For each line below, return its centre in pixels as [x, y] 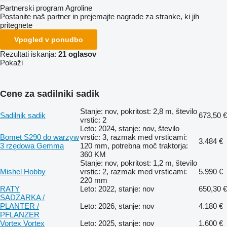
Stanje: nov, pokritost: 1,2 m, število [139, 163]
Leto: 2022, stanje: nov [117, 188]
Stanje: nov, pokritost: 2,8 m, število [139, 111]
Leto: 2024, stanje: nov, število [130, 128]
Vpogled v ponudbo [49, 39]
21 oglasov [77, 54]
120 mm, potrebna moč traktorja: [134, 145]
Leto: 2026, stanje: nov [117, 206]
